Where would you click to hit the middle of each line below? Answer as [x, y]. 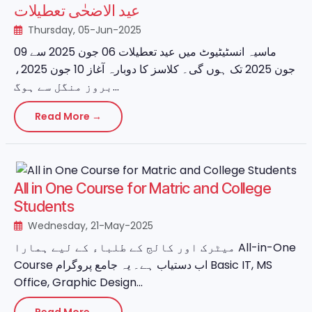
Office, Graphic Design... [78, 282]
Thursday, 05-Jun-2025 [83, 30]
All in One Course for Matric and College [143, 188]
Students [44, 206]
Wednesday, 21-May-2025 [89, 225]
